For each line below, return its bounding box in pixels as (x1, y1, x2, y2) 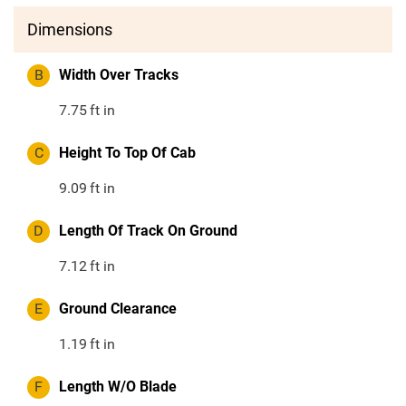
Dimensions (27, 20, 112, 40)
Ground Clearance (59, 300, 177, 318)
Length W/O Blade (59, 378, 177, 396)
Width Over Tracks (59, 66, 179, 84)
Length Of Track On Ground (59, 222, 237, 240)
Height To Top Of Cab (59, 144, 196, 162)
